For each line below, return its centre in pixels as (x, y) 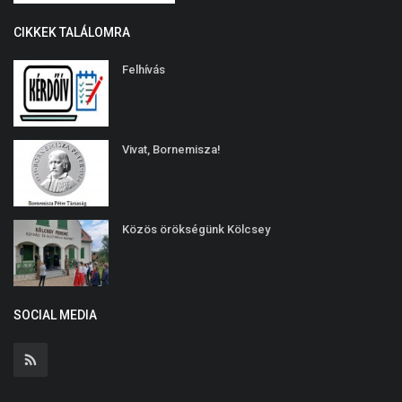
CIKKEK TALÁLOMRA (72, 32)
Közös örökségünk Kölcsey (196, 229)
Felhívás (144, 69)
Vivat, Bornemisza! (171, 149)
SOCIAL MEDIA (55, 315)
